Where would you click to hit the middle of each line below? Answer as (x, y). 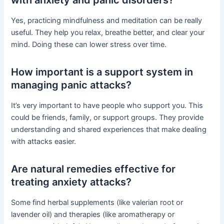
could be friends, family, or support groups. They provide (107, 117)
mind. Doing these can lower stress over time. (89, 44)
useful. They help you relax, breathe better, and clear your (108, 32)
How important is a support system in (102, 72)
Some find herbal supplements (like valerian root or (97, 202)
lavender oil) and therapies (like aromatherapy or (93, 214)
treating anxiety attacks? (71, 182)
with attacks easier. (44, 141)
